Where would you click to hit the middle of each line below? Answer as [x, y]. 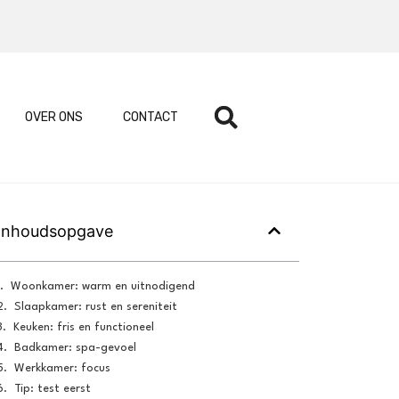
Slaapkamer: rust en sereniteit [95, 306]
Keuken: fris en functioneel [83, 327]
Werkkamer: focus [62, 368]
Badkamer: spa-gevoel [75, 347]
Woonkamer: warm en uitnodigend [102, 286]
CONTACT [150, 117]
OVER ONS [53, 117]
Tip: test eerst [52, 388]
